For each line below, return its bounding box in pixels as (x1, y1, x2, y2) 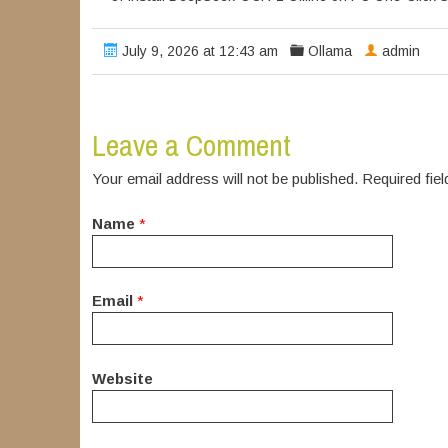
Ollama (307, 43, 352, 60)
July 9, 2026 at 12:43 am (117, 43, 278, 60)
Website (91, 369, 153, 387)
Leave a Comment (91, 125, 291, 166)
